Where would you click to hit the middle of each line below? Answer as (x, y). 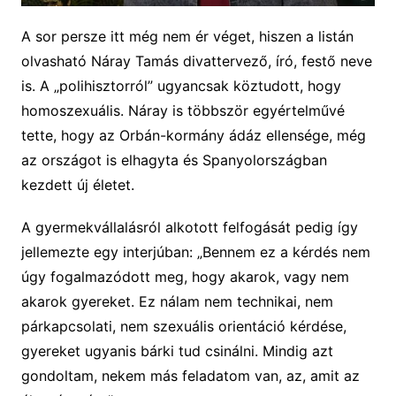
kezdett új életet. (77, 185)
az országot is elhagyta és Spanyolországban (174, 160)
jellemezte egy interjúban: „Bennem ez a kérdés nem (195, 252)
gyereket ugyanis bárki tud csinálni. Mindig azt (177, 351)
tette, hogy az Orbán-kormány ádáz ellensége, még (193, 136)
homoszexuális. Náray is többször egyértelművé (183, 111)
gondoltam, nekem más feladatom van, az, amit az (190, 376)
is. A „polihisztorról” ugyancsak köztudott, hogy (181, 86)
